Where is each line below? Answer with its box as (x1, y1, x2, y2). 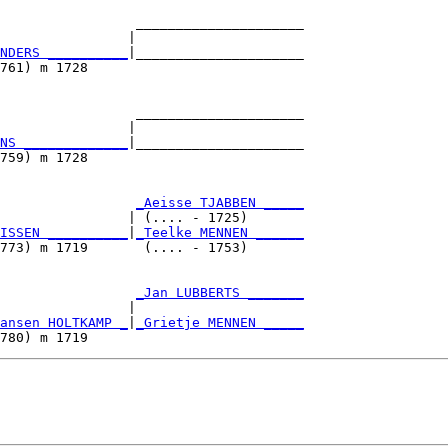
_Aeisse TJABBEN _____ (136, 194, 304, 210)
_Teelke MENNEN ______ (136, 224, 304, 240)
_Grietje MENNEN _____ (136, 314, 304, 330)
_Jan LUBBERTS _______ (136, 284, 304, 300)
